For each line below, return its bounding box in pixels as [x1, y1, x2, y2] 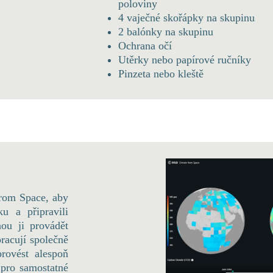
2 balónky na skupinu [118, 26, 213, 38]
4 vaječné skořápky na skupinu [118, 12, 255, 24]
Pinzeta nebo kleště [118, 68, 204, 80]
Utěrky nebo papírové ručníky [118, 54, 251, 66]
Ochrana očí [118, 40, 172, 52]
